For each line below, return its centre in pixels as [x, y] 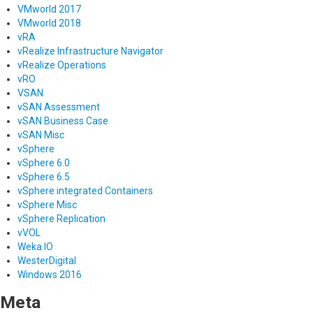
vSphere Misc [47, 205]
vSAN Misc [41, 135]
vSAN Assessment [59, 107]
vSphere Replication [61, 219]
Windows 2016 [50, 275]
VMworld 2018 [49, 23]
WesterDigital [47, 261]
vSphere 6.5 [44, 177]
